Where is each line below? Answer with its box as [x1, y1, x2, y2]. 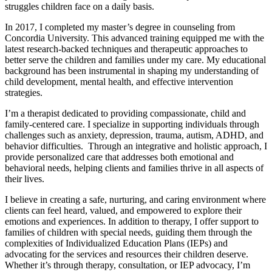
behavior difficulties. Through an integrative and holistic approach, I [5, 141, 267, 151]
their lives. [5, 174, 44, 184]
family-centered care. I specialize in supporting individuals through [5, 119, 259, 129]
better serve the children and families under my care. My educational [5, 55, 266, 65]
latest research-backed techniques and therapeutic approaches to [5, 44, 248, 54]
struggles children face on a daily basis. [5, 1, 154, 12]
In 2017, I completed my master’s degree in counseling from [5, 22, 235, 32]
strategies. [5, 87, 42, 98]
